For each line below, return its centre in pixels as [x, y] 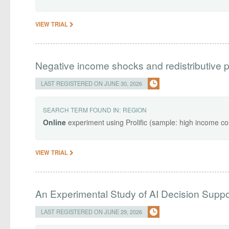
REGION [135, 109]
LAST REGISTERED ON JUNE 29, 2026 [92, 211]
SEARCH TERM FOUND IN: [82, 109]
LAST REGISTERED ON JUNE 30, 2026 [92, 83]
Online [55, 122]
